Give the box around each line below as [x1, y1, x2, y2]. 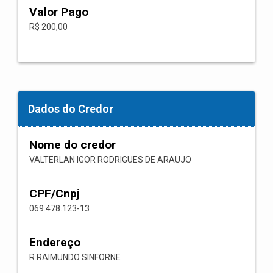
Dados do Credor [28, 102, 113, 115]
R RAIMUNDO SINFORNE [29, 252, 121, 262]
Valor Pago [29, 5, 88, 19]
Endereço [29, 235, 80, 249]
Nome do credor [29, 138, 116, 152]
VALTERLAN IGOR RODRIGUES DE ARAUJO [29, 155, 191, 165]
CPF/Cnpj [29, 186, 80, 200]
